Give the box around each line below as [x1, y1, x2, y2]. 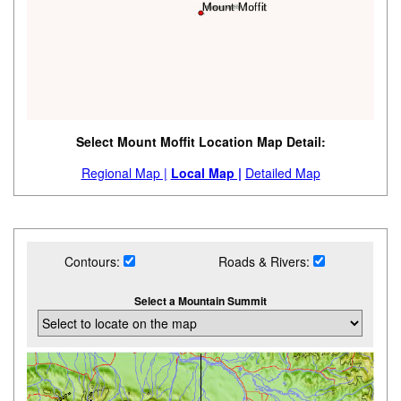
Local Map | [170, 164, 242, 183]
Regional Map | [81, 164, 167, 183]
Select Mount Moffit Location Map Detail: [75, 132, 326, 151]
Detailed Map [244, 164, 320, 183]
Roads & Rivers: [218, 252, 314, 271]
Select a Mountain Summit [133, 293, 267, 310]
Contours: [64, 252, 124, 271]
